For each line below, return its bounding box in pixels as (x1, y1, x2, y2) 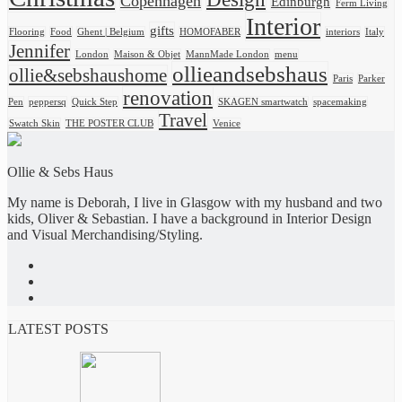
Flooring (9, 27, 45, 38)
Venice (213, 118, 240, 129)
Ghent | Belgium (77, 27, 144, 38)
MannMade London (186, 49, 269, 60)
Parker (358, 74, 385, 84)
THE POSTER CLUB (66, 118, 153, 129)
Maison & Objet (114, 49, 180, 60)
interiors (326, 27, 360, 38)
